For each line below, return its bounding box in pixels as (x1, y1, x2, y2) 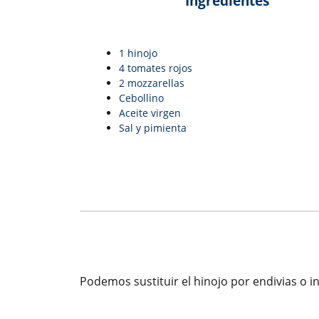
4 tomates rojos (119, 61, 192, 75)
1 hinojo (119, 46, 157, 61)
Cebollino (119, 91, 164, 105)
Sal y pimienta (119, 121, 187, 135)
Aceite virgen (119, 106, 181, 120)
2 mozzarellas (119, 76, 184, 90)
